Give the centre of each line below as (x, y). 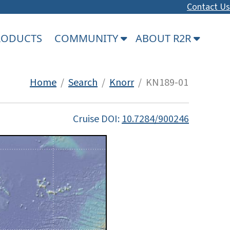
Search (83, 82)
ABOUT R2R (165, 38)
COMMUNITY (88, 38)
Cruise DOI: (97, 119)
